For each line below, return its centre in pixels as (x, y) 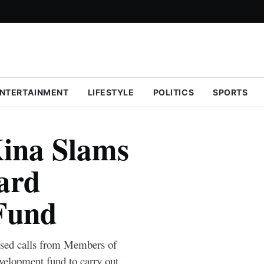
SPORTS (230, 92)
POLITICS (174, 92)
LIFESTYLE (111, 92)
